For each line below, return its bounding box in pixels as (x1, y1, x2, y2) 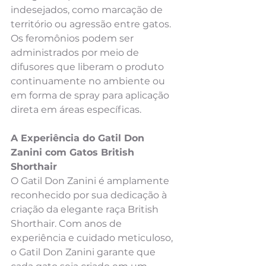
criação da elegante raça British (11, 203, 161, 215)
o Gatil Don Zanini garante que (11, 246, 158, 258)
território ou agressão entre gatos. (11, 18, 173, 30)
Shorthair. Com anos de (11, 217, 124, 229)
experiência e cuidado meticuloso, (11, 232, 175, 243)
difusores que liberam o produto (11, 61, 166, 72)
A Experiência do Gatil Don (11, 132, 147, 144)
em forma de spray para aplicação (11, 89, 172, 101)
